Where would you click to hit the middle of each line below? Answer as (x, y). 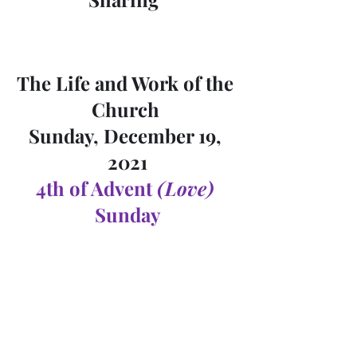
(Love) (186, 188)
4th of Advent (96, 188)
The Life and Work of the (127, 83)
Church (127, 109)
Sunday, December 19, (127, 135)
